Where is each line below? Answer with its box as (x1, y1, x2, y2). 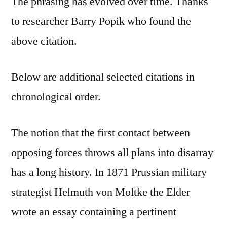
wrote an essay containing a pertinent (11, 204, 176, 219)
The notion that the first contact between (11, 125, 190, 140)
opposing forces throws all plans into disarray (11, 145, 213, 160)
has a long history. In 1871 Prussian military (11, 165, 207, 179)
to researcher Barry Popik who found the (11, 14, 191, 28)
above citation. (11, 33, 77, 48)
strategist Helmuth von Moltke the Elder (11, 184, 190, 199)
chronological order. (11, 89, 101, 104)
